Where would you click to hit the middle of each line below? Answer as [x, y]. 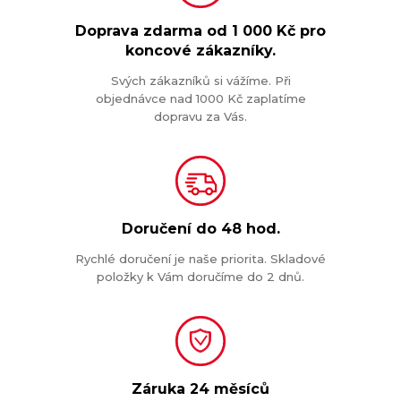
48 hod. [250, 228]
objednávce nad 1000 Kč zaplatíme [200, 98]
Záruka [161, 388]
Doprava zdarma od [154, 30]
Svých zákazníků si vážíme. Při [200, 80]
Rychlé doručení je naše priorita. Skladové [200, 258]
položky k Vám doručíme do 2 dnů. [200, 276]
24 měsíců [230, 388]
